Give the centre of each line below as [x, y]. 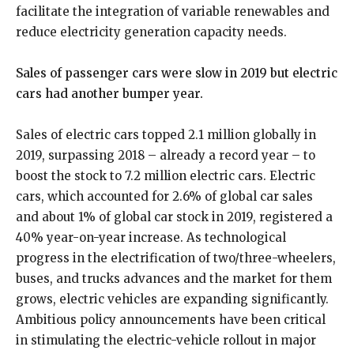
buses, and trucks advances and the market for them [174, 279]
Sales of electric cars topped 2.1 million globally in [166, 135]
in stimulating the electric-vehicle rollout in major [166, 340]
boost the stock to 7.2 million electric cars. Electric [166, 176]
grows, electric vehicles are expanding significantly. [172, 299]
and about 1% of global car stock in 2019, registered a [174, 217]
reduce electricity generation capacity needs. [151, 32]
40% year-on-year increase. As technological [151, 237]
